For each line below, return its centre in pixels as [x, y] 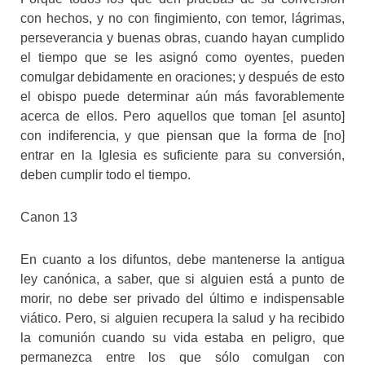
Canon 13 [49, 217]
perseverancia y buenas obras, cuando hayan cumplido [182, 37]
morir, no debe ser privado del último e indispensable [182, 298]
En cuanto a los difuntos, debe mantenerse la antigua [182, 259]
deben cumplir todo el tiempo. [106, 174]
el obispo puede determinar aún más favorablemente [182, 96]
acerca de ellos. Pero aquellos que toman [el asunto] [182, 116]
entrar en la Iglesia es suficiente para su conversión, [182, 155]
